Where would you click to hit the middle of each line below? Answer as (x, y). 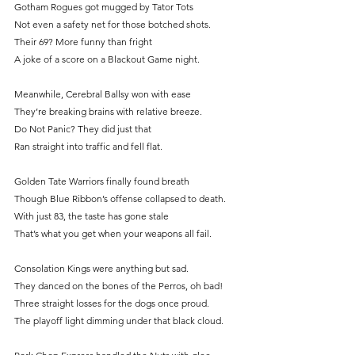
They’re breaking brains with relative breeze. (108, 112)
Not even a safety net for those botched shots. (113, 25)
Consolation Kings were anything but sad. (101, 269)
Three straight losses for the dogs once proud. (112, 303)
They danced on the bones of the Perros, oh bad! (118, 286)
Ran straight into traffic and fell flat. (88, 147)
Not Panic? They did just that (89, 129)
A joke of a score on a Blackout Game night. (107, 59)
